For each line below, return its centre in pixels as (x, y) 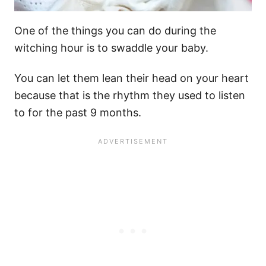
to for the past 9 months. (78, 113)
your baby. (180, 48)
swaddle (132, 48)
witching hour (49, 48)
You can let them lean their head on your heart (132, 78)
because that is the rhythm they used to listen (130, 96)
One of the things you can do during (107, 31)
